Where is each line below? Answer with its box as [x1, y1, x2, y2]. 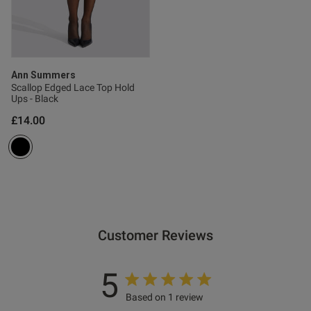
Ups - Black [11, 93, 58, 105]
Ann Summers [11, 69, 76, 81]
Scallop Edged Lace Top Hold [11, 82, 135, 94]
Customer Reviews [97, 227, 213, 244]
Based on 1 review [126, 292, 204, 303]
